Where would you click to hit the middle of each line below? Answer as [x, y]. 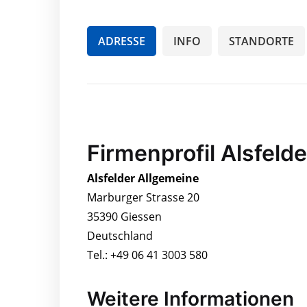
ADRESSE [122, 41]
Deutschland [120, 235]
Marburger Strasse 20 [143, 197]
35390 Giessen [124, 216]
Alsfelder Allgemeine [143, 178]
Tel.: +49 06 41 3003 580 [147, 255]
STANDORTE [261, 41]
